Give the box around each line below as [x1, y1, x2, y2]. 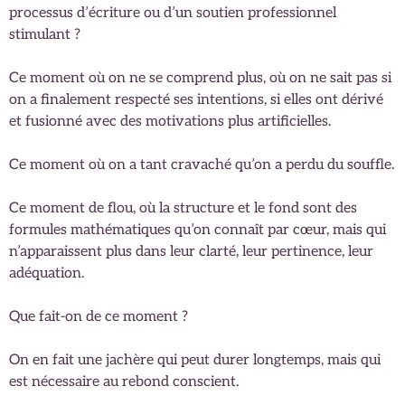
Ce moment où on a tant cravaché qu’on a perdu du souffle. [9, 155, 394, 174]
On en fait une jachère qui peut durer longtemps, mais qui [9, 351, 381, 369]
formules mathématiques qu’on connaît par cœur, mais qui [9, 221, 386, 239]
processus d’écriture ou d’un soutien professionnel [9, 4, 336, 22]
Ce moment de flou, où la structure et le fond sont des [9, 199, 357, 217]
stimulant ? [9, 25, 80, 43]
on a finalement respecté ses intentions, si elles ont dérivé [9, 90, 383, 108]
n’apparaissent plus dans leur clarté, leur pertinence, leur [9, 242, 373, 260]
